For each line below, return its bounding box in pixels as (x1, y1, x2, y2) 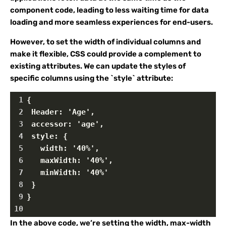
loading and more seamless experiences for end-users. (10, 18, 213, 27)
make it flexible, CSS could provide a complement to (10, 49, 201, 59)
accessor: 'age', (27, 120, 104, 129)
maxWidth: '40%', (27, 156, 113, 165)
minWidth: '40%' (27, 168, 108, 177)
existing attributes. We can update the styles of (10, 62, 186, 71)
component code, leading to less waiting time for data (10, 6, 209, 15)
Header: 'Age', (27, 107, 95, 117)
